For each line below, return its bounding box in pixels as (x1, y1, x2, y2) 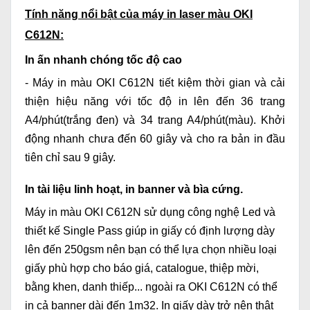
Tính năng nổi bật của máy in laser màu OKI (25, 8, 253, 21)
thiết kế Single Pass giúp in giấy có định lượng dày (25, 225, 275, 237)
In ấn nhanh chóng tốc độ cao (25, 54, 182, 66)
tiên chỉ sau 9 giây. (25, 152, 116, 164)
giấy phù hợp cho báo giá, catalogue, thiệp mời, (25, 262, 259, 275)
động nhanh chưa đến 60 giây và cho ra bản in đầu (25, 133, 285, 145)
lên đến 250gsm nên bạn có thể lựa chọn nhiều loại (25, 244, 277, 256)
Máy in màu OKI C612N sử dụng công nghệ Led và (25, 206, 275, 219)
